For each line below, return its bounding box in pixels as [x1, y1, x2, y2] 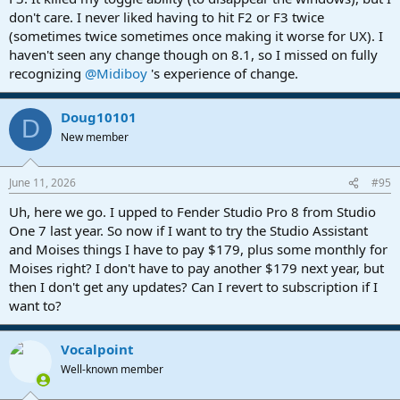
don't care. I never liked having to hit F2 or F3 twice [9, 7, 324, 26]
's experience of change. [147, 63, 298, 82]
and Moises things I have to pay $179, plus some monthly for [9, 240, 387, 259]
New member [61, 129, 129, 145]
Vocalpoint [61, 340, 134, 359]
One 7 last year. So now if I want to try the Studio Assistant [9, 221, 368, 240]
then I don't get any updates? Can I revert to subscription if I [9, 278, 378, 296]
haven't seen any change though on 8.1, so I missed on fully [9, 45, 378, 63]
